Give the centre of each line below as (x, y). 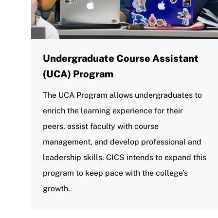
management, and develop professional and (122, 142)
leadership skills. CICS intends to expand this (125, 157)
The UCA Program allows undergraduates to (122, 95)
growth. (56, 188)
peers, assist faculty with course (101, 126)
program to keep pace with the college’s (115, 173)
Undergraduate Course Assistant (121, 58)
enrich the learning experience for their (113, 110)
